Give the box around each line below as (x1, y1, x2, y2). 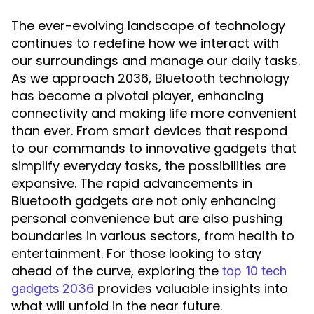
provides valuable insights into (94, 280, 288, 297)
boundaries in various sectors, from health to (11, 227, 294, 245)
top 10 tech (222, 264, 287, 278)
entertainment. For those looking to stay (11, 245, 261, 262)
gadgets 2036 (11, 281, 94, 296)
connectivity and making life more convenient (11, 104, 297, 122)
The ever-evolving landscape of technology (11, 17, 285, 34)
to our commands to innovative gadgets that (11, 139, 296, 157)
